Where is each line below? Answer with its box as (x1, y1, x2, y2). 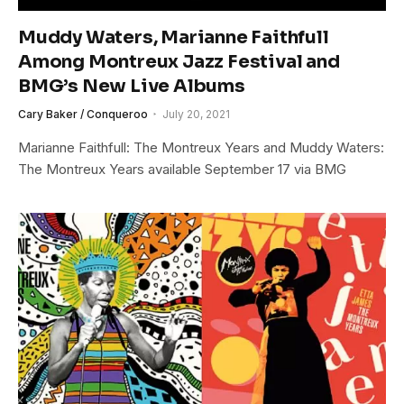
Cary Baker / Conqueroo (18, 106, 148, 121)
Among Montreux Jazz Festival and (18, 50, 340, 73)
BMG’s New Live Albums (18, 74, 245, 97)
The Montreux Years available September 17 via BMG (18, 160, 346, 178)
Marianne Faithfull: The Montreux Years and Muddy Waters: (18, 138, 384, 156)
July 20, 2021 (162, 106, 230, 121)
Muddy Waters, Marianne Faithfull (18, 25, 329, 49)
